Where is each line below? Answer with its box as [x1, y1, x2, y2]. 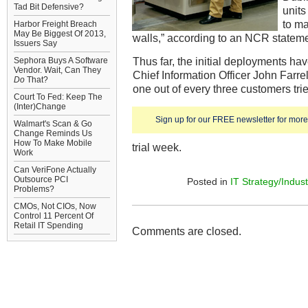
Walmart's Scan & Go [14, 119, 92, 129]
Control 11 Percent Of [14, 211, 93, 221]
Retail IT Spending [14, 221, 83, 230]
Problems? [14, 184, 54, 194]
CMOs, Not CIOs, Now [14, 201, 96, 211]
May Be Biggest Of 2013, [14, 29, 106, 38]
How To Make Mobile [14, 138, 92, 148]
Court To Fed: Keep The [14, 92, 102, 102]
